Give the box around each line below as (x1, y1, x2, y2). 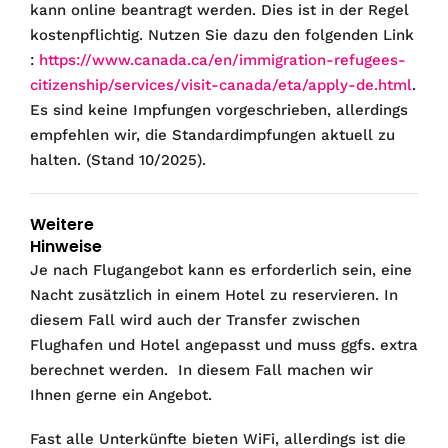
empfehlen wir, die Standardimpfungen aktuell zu (30, 125, 395, 144)
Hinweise (30, 234, 102, 258)
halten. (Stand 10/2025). (30, 150, 206, 169)
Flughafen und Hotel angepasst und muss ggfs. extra (30, 335, 418, 354)
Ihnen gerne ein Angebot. (30, 385, 212, 404)
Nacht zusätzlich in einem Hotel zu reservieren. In (30, 285, 398, 304)
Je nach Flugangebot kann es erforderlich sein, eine (30, 260, 412, 279)
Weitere (30, 212, 94, 236)
